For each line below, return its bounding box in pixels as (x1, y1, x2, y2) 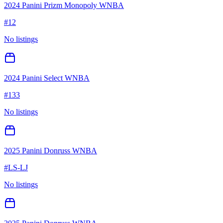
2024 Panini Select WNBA (4, 74, 90, 83)
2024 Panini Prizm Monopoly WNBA (4, 1, 124, 10)
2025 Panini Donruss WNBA (4, 146, 97, 155)
